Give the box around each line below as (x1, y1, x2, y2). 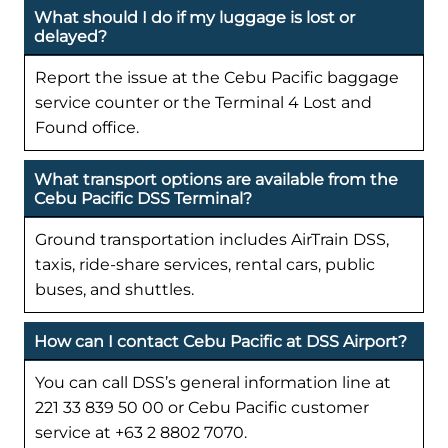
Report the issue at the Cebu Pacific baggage (35, 67, 399, 87)
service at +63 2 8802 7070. (35, 423, 247, 443)
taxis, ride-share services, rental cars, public (35, 254, 375, 274)
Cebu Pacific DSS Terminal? (34, 188, 252, 208)
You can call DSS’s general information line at (35, 373, 391, 393)
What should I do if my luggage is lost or (34, 7, 355, 27)
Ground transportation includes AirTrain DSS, (35, 229, 389, 249)
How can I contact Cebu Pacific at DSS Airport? (34, 332, 407, 352)
